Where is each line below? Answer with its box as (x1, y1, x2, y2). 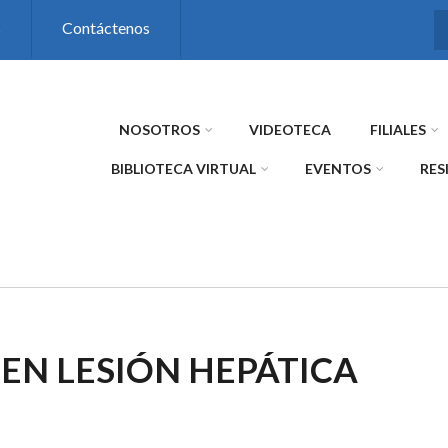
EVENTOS (305, 160, 371, 177)
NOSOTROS (119, 121, 200, 138)
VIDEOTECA (249, 121, 331, 138)
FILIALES (370, 121, 426, 138)
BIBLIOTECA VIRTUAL (111, 160, 256, 177)
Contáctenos (62, 18, 150, 37)
